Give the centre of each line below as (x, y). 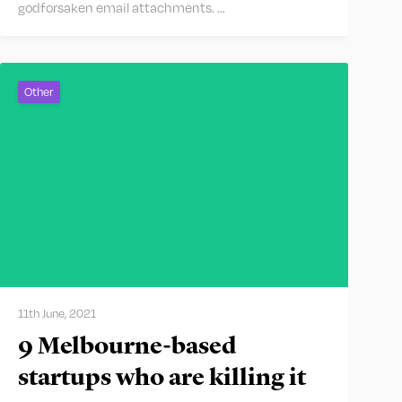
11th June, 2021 (57, 314)
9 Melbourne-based (127, 347)
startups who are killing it (162, 379)
